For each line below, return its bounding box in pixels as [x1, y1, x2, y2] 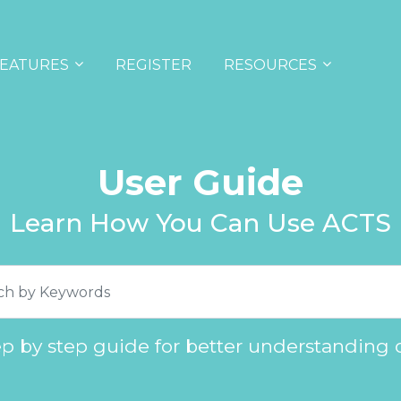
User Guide [98, 160, 303, 205]
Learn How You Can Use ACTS [10, 208, 391, 239]
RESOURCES [224, 55, 317, 73]
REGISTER [115, 55, 192, 73]
